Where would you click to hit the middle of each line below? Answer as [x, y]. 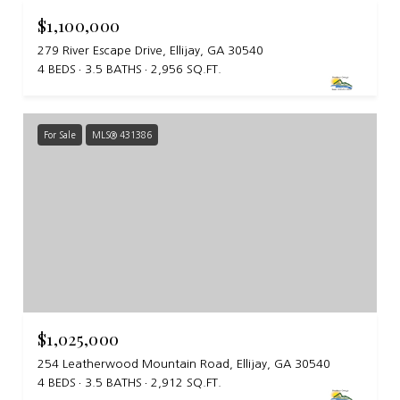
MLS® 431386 [122, 134]
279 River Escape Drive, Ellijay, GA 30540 [150, 50]
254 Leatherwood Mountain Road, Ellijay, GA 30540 [184, 363]
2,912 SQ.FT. [186, 382]
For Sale [60, 134]
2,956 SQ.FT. [186, 69]
